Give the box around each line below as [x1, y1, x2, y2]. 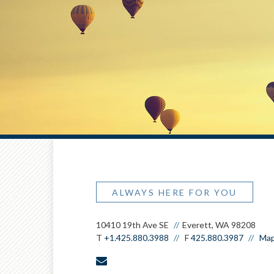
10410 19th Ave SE [96, 220, 169, 230]
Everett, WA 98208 [182, 220, 256, 230]
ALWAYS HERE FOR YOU [112, 187, 237, 198]
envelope [113, 254, 150, 265]
